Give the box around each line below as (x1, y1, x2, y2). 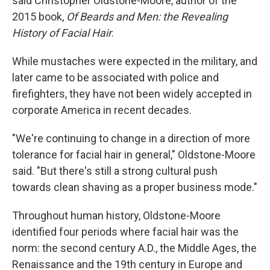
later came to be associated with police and (12, 71, 219, 84)
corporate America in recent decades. (12, 104, 192, 116)
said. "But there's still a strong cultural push (12, 165, 218, 177)
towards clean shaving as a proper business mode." (12, 181, 257, 193)
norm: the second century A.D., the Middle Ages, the (12, 242, 257, 254)
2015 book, (12, 10, 66, 23)
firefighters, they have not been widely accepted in (12, 87, 252, 100)
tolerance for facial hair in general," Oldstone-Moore (12, 148, 256, 161)
